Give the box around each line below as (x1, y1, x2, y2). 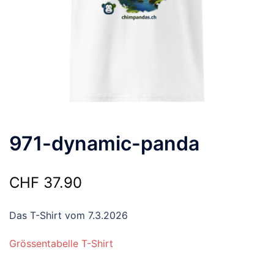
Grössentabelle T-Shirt (9, 237, 113, 250)
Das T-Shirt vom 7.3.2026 (9, 209, 128, 221)
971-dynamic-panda (9, 131, 199, 155)
